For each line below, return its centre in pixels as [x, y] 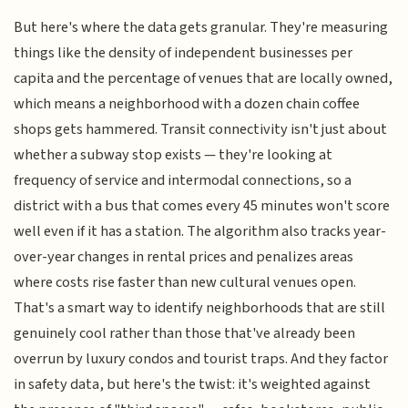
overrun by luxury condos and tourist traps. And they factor [201, 358]
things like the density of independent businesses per [184, 52]
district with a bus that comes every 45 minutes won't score [202, 205]
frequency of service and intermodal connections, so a [183, 180]
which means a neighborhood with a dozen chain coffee [187, 103]
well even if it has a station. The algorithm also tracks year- [200, 231]
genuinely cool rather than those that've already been [185, 333]
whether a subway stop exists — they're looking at [173, 154]
